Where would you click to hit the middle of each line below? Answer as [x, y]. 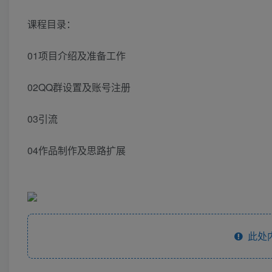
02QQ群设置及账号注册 [79, 87]
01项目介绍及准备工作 [76, 56]
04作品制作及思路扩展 [76, 151]
